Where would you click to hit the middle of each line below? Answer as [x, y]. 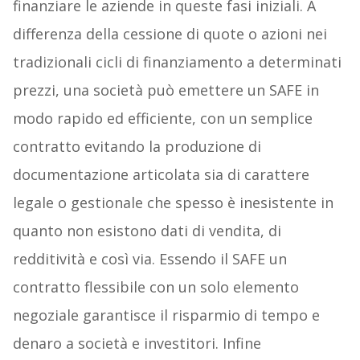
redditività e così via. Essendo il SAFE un [149, 259]
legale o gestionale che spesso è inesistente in [173, 203]
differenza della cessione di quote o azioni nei [170, 34]
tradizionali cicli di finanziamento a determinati [177, 62]
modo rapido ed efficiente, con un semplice [162, 119]
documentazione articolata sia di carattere [161, 175]
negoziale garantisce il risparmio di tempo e [166, 315]
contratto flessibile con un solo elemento [155, 287]
